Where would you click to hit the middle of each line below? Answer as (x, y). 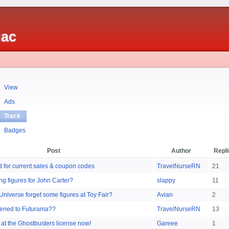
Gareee (167, 223)
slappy (166, 180)
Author (181, 151)
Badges (15, 130)
